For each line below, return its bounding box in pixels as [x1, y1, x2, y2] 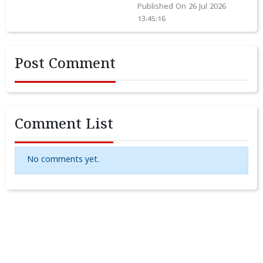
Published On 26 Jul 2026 [137, 2, 226, 12]
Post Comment [15, 55, 116, 75]
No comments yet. [27, 154, 99, 166]
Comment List [15, 116, 113, 136]
